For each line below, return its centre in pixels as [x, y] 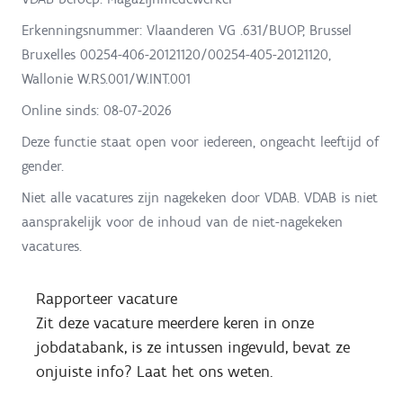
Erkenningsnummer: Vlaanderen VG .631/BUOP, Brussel [187, 30]
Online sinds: [63, 110]
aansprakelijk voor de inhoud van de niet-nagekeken [182, 221]
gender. [43, 166]
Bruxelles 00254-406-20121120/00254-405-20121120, [176, 54]
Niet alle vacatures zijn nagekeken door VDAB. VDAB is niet [200, 197]
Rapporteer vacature [107, 298]
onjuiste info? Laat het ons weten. [154, 371]
